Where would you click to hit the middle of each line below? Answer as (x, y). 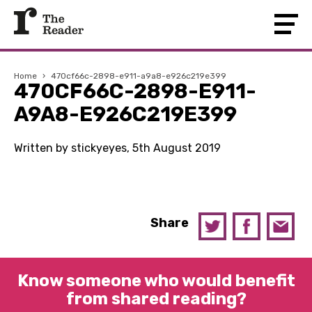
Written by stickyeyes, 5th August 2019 (117, 148)
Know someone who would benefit (156, 281)
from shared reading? (156, 299)
